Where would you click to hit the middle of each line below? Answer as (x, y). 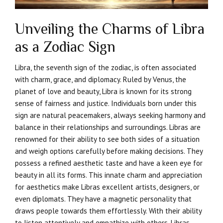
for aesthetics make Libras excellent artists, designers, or (107, 187)
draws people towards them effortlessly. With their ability (108, 211)
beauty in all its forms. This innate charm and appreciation (109, 175)
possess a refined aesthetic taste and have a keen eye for (109, 163)
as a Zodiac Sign (65, 47)
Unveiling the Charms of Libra (110, 29)
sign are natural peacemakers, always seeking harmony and (110, 115)
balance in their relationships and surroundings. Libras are (108, 127)
